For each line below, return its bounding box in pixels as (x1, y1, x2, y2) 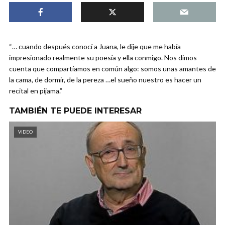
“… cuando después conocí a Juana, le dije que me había (9, 42, 181, 51)
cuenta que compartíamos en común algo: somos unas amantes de (9, 64, 216, 73)
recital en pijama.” (9, 86, 62, 95)
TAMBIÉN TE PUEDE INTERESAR (9, 105, 142, 116)
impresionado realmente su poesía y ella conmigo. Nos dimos (9, 53, 197, 62)
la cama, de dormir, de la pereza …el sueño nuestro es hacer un (9, 75, 201, 84)
